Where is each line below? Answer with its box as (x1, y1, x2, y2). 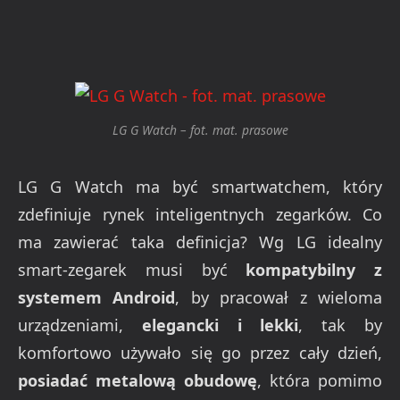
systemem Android (18, 287, 176, 309)
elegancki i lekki (141, 314, 299, 337)
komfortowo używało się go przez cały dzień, (18, 342, 382, 364)
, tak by (298, 314, 383, 337)
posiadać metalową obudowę (18, 370, 257, 392)
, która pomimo (257, 370, 382, 392)
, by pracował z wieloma (175, 287, 383, 309)
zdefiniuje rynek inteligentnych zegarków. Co (18, 204, 382, 226)
